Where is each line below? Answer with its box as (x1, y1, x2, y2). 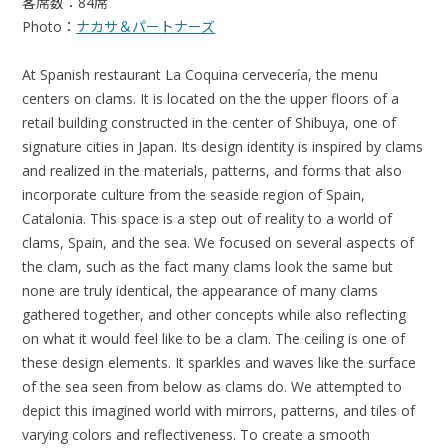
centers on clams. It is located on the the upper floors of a (22, 88, 400, 108)
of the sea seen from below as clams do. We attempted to (22, 376, 403, 396)
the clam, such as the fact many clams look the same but (22, 256, 394, 276)
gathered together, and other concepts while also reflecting (22, 304, 407, 324)
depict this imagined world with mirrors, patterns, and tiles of (22, 400, 416, 420)
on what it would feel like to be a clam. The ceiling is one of (22, 328, 406, 348)
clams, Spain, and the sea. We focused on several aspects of (22, 232, 415, 252)
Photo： (22, 16, 77, 36)
